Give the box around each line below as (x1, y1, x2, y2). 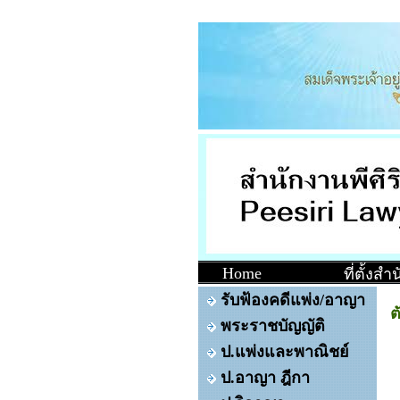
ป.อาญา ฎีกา (221, 369, 310, 387)
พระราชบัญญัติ (221, 317, 325, 335)
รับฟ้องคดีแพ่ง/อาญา (221, 291, 365, 309)
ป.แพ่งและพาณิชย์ (221, 343, 349, 361)
